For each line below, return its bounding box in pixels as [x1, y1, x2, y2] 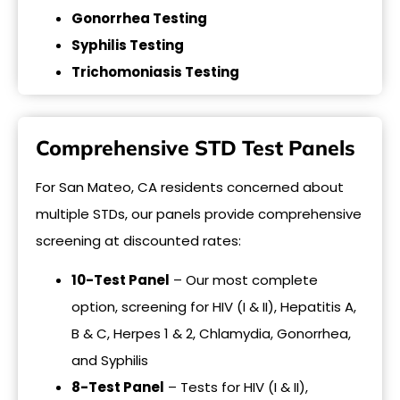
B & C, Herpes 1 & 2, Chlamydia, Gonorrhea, [71, 323, 351, 343]
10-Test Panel [71, 270, 170, 289]
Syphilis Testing [71, 35, 184, 54]
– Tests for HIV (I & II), [164, 377, 308, 396]
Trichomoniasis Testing [71, 62, 239, 81]
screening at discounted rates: [36, 230, 241, 250]
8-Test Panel [71, 377, 164, 396]
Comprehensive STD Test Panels [36, 134, 355, 161]
